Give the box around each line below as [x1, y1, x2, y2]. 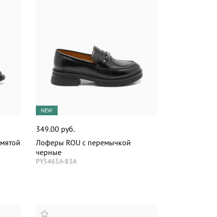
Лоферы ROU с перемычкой [35, 137, 131, 147]
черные [35, 147, 62, 157]
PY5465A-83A [35, 156, 77, 166]
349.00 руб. [35, 124, 75, 134]
